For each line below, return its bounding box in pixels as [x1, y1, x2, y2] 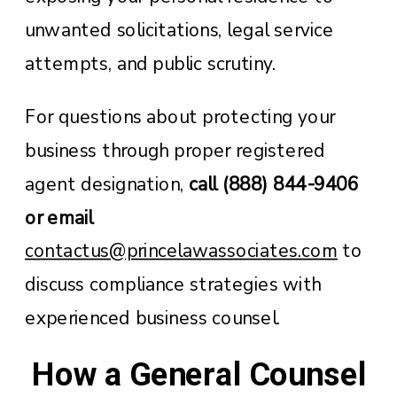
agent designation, [25, 171, 189, 197]
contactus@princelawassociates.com [25, 238, 338, 264]
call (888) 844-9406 [188, 171, 359, 197]
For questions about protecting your [25, 104, 335, 129]
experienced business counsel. [25, 305, 281, 331]
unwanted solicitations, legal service [25, 17, 334, 43]
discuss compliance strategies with [25, 271, 322, 297]
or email [25, 205, 93, 230]
